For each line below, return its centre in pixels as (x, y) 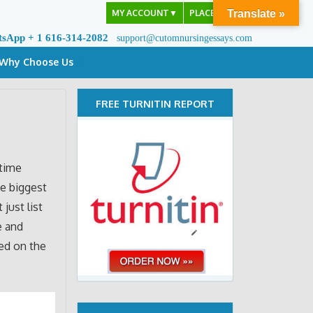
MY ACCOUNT (140, 13)
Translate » (256, 14)
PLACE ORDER (218, 13)
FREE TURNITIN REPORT (155, 104)
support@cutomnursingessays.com (184, 38)
